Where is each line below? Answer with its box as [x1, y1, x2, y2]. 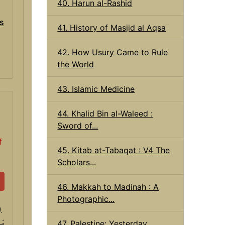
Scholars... [57, 157, 96, 167]
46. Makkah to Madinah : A [57, 181, 159, 192]
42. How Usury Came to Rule [57, 47, 168, 57]
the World [57, 59, 94, 69]
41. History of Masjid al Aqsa [57, 22, 166, 33]
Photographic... [57, 193, 115, 204]
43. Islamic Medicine [57, 83, 135, 94]
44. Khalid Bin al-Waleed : [57, 108, 153, 119]
